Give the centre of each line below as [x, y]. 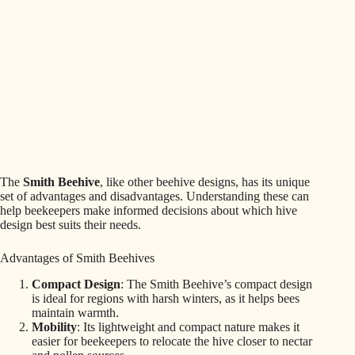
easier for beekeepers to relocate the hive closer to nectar [172, 341]
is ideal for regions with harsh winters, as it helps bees [166, 298]
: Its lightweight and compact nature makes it [188, 326]
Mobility [54, 326]
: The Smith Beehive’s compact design [216, 284]
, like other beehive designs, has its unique [205, 182]
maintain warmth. [75, 312]
